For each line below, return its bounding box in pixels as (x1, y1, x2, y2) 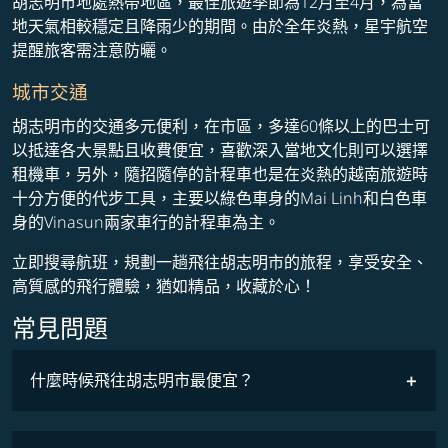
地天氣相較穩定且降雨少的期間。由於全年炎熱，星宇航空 (12, 15, 428, 38)
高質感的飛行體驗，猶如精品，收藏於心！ (12, 275, 316, 298)
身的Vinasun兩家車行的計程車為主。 (12, 211, 280, 234)
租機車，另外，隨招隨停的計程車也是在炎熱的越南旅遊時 (12, 163, 428, 186)
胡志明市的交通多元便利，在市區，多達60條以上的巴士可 (12, 115, 430, 138)
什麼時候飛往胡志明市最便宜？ (30, 369, 254, 392)
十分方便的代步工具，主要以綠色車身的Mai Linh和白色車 (12, 187, 427, 210)
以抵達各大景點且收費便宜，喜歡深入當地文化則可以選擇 (12, 139, 428, 162)
